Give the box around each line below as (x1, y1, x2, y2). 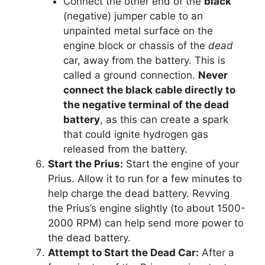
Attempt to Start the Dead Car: (48, 246, 199, 258)
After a (199, 246, 234, 258)
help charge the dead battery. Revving (48, 187, 230, 199)
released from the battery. (63, 143, 188, 155)
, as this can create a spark (99, 113, 228, 125)
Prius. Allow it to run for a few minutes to (48, 172, 242, 185)
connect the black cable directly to (63, 83, 235, 96)
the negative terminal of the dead (63, 98, 229, 111)
